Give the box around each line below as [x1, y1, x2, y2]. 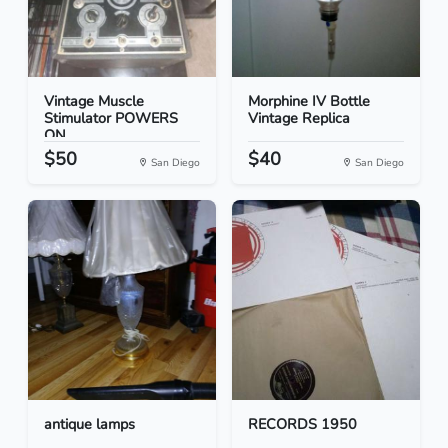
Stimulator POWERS [44, 108, 178, 129]
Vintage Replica [248, 108, 350, 129]
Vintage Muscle [44, 91, 144, 112]
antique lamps [44, 414, 135, 435]
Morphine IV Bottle [248, 91, 370, 112]
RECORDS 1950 [248, 414, 357, 435]
